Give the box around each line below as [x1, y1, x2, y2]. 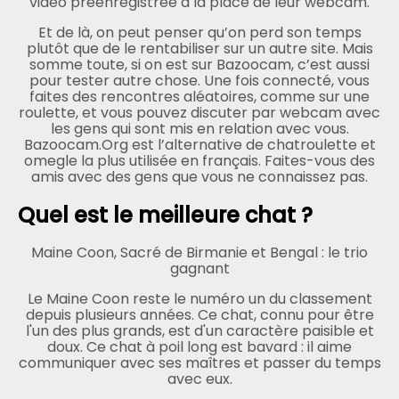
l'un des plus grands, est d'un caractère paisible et [25, 320, 374, 341]
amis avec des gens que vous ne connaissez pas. [31, 166, 368, 187]
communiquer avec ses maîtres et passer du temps [18, 352, 381, 373]
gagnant [169, 257, 230, 279]
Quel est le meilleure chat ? [18, 199, 313, 230]
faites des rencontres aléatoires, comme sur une [29, 85, 370, 107]
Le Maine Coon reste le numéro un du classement [27, 288, 372, 309]
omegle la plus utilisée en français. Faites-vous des [24, 150, 375, 171]
